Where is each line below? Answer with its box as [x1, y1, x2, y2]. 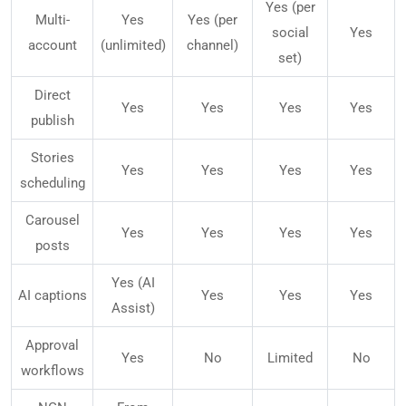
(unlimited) [100, 37, 166, 54]
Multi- [34, 12, 70, 29]
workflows [20, 362, 84, 380]
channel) [187, 37, 238, 54]
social [271, 24, 309, 42]
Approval [25, 337, 79, 354]
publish [30, 112, 74, 130]
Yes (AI [111, 275, 155, 292]
